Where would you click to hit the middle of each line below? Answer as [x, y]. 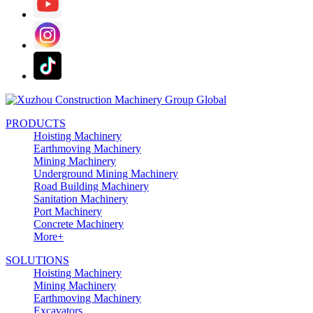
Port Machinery [68, 211]
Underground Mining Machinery [106, 173]
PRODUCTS [36, 123]
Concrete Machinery [79, 224]
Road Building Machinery [91, 186]
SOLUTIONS [37, 260]
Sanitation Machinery [81, 198]
